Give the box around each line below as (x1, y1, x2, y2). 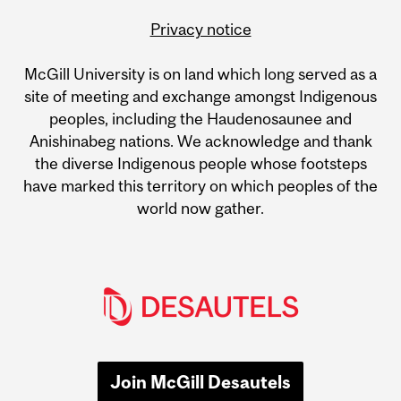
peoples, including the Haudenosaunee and (49, 109, 352, 129)
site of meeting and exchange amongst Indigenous (24, 87, 377, 107)
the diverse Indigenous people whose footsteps (34, 154, 367, 174)
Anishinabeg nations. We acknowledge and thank (29, 132, 372, 151)
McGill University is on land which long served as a (24, 64, 377, 84)
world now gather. (137, 199, 264, 218)
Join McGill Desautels (110, 371, 291, 393)
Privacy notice (149, 20, 252, 39)
